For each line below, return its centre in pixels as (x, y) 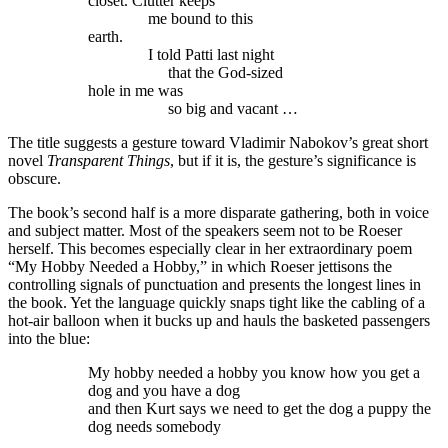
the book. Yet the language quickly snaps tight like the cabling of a (216, 303)
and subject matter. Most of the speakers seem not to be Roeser (205, 231)
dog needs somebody (154, 427)
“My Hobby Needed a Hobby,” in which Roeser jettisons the (200, 267)
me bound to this (170, 19)
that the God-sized (185, 73)
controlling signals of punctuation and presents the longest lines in (214, 285)
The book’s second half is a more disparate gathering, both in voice (218, 213)
